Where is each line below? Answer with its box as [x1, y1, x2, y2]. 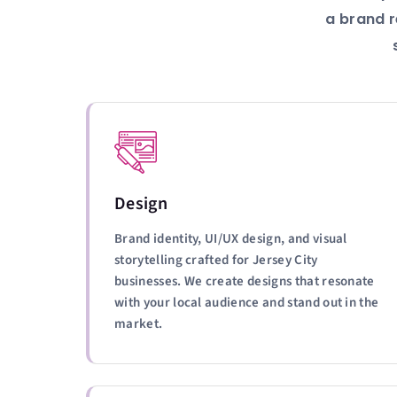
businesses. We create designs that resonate [114, 272, 375, 291]
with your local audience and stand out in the [114, 293, 379, 312]
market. [114, 315, 163, 333]
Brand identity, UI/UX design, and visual [114, 230, 347, 248]
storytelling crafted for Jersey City [114, 251, 318, 269]
